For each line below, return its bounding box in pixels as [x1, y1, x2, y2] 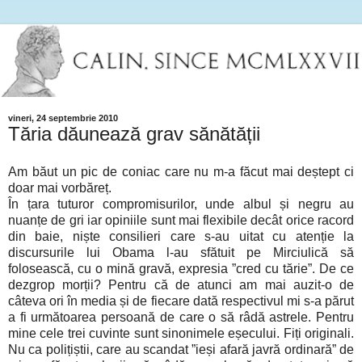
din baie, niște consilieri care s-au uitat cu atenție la [8, 229, 354, 244]
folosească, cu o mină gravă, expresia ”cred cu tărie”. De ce [8, 262, 354, 276]
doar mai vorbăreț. [8, 181, 112, 196]
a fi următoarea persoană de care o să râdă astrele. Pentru [8, 310, 354, 325]
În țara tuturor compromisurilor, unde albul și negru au [8, 197, 354, 212]
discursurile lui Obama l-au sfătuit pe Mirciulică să [8, 246, 354, 260]
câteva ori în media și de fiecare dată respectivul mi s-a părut [8, 294, 354, 309]
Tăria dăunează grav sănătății [8, 122, 260, 145]
